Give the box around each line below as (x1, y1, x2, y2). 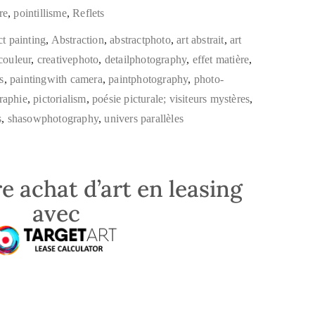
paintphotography (108, 73, 188, 86)
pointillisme (13, 7, 67, 20)
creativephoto (37, 53, 99, 66)
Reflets (72, 7, 105, 20)
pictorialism (33, 93, 86, 105)
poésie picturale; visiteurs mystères (92, 93, 250, 105)
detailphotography (104, 53, 187, 66)
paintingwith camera (10, 73, 103, 86)
